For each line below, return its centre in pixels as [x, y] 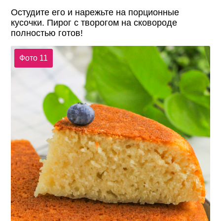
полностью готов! [47, 33]
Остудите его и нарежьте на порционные [95, 12]
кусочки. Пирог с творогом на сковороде [94, 22]
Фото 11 [33, 58]
